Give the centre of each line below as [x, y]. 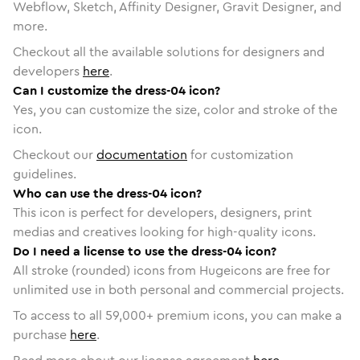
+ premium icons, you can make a [244, 315]
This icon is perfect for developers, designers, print [162, 212]
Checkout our [55, 154]
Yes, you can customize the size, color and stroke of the [175, 109]
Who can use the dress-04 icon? [107, 193]
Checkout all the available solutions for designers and [169, 51]
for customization [240, 154]
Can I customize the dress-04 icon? [117, 90]
